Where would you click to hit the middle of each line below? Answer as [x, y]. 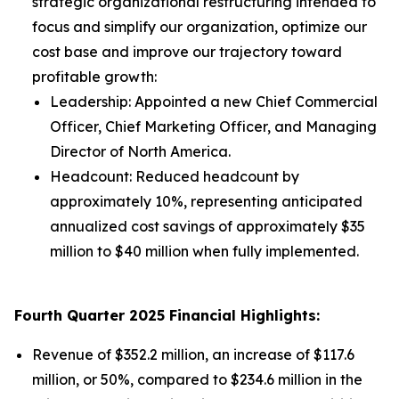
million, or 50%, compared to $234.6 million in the [197, 379]
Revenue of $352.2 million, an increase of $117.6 [193, 354]
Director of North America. [140, 151]
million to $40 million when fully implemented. [204, 251]
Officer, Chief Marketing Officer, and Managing [213, 126]
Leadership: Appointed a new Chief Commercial [214, 102]
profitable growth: [94, 77]
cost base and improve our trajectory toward [187, 52]
